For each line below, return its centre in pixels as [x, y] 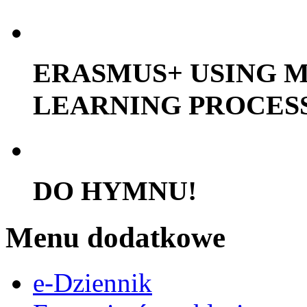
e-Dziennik [93, 283]
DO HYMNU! [115, 191]
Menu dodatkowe [115, 237]
